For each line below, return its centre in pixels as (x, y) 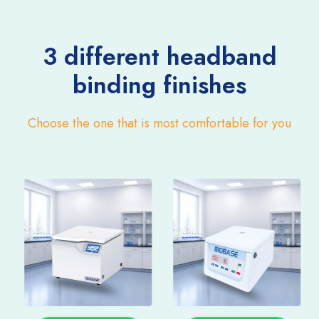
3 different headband (159, 57)
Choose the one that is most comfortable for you (159, 124)
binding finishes (159, 85)
